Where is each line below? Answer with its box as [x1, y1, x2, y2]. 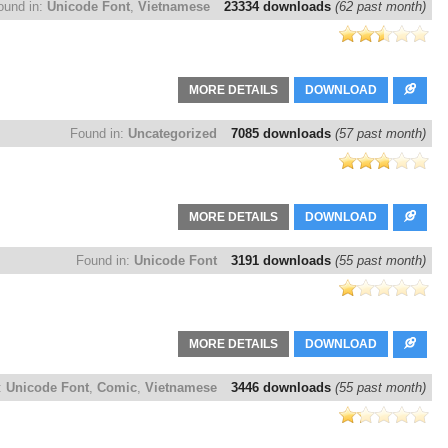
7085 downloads [231, 126, 335, 142]
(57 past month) [335, 126, 426, 142]
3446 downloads [231, 380, 335, 396]
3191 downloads [231, 253, 335, 269]
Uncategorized [128, 126, 217, 142]
